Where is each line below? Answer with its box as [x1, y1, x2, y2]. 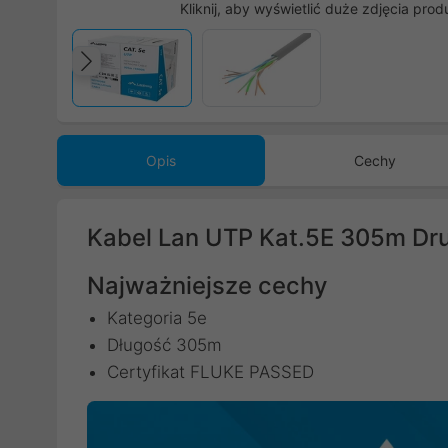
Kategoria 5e [107, 308, 207, 328]
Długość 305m [107, 335, 222, 355]
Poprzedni [91, 63, 234, 100]
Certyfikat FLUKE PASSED [107, 362, 314, 382]
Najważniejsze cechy [87, 271, 327, 300]
